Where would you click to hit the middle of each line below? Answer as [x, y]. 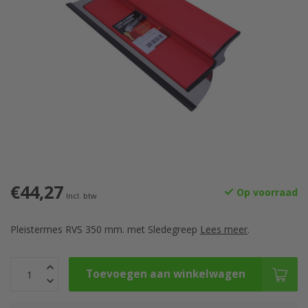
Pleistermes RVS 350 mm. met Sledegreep [105, 229]
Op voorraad [266, 192]
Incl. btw [81, 196]
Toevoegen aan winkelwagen [165, 274]
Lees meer [224, 229]
